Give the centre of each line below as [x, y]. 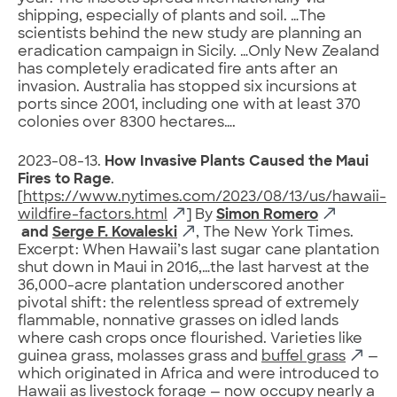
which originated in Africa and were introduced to [198, 374]
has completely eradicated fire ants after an [178, 70]
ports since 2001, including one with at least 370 [189, 105]
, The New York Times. [275, 233]
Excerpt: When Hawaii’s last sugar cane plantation [198, 250]
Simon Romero [267, 215]
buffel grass [304, 357]
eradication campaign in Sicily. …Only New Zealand [198, 52]
